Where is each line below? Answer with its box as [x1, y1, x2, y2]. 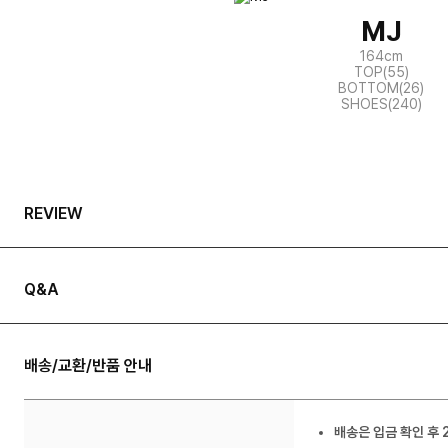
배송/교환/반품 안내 [24, 355, 152, 375]
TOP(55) [353, 63, 409, 80]
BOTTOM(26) [338, 79, 425, 96]
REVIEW [24, 203, 83, 223]
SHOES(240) [340, 95, 422, 112]
